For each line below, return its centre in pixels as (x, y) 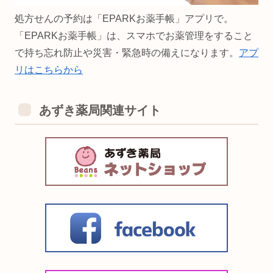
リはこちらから (49, 70)
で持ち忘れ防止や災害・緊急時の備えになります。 (127, 53)
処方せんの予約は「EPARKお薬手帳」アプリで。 (124, 19)
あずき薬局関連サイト (100, 111)
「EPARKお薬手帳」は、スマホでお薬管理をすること (134, 36)
